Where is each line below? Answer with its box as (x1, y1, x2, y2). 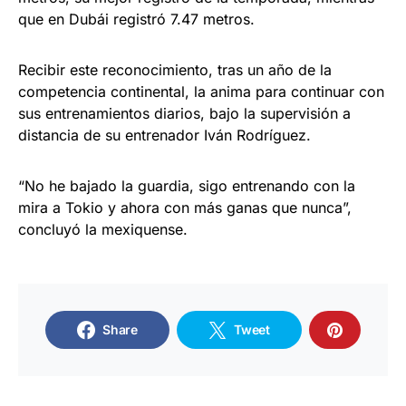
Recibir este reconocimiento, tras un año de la (18, 61, 332, 79)
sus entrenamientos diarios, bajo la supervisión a (18, 104, 351, 122)
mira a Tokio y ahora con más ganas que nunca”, (18, 198, 352, 217)
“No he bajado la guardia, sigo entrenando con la (18, 177, 355, 195)
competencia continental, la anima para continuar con (18, 82, 384, 101)
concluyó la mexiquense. (18, 220, 188, 238)
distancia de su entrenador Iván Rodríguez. (18, 126, 311, 144)
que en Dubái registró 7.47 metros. (18, 10, 255, 28)
